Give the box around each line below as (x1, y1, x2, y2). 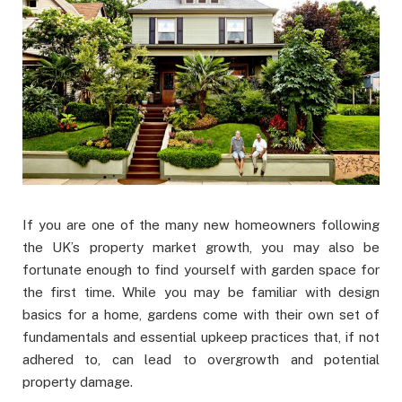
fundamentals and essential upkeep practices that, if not (22, 329, 380, 345)
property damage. (22, 374, 133, 390)
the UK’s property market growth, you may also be (22, 240, 380, 256)
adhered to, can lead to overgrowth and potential (22, 352, 380, 368)
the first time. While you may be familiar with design (22, 284, 380, 301)
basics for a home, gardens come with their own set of (22, 307, 380, 323)
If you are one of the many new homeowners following (22, 217, 380, 233)
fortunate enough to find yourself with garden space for (22, 262, 380, 278)
